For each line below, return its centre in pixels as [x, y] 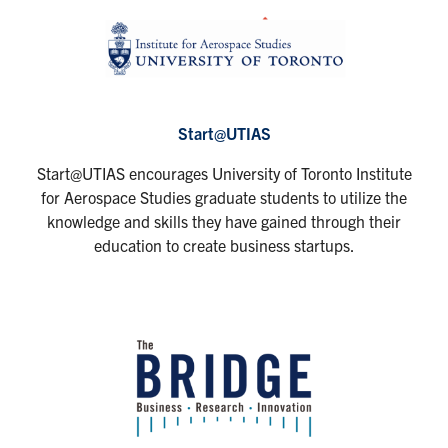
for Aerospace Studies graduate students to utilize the [224, 197]
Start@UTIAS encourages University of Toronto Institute [224, 173]
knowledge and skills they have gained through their [224, 221]
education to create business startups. [224, 245]
